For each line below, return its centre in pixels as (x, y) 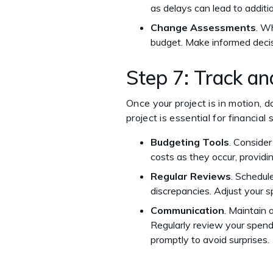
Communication (187, 210)
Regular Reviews (191, 176)
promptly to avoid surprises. (211, 239)
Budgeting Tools (190, 142)
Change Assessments (203, 27)
